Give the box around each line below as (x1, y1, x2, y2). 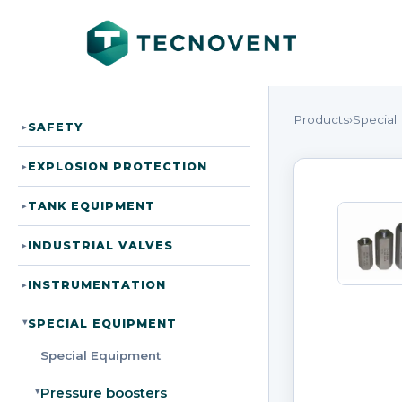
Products (293, 111, 349, 127)
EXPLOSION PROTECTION (28, 160, 208, 173)
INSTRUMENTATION (28, 278, 167, 292)
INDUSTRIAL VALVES (28, 239, 174, 252)
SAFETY (28, 120, 83, 134)
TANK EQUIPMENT (28, 199, 156, 213)
